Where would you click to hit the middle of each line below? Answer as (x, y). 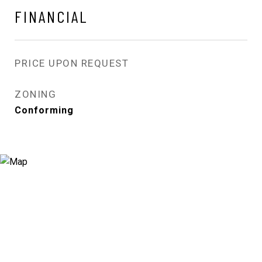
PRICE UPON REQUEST (72, 63)
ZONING (35, 94)
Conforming (44, 110)
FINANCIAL (51, 16)
